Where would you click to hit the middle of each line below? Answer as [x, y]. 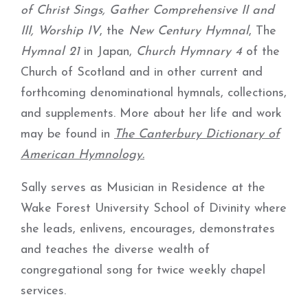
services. [43, 291]
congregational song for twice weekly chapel [143, 271]
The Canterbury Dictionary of [197, 134]
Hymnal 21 [50, 52]
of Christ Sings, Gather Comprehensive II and [147, 11]
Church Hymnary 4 [189, 52]
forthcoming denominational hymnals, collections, [154, 93]
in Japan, [108, 52]
